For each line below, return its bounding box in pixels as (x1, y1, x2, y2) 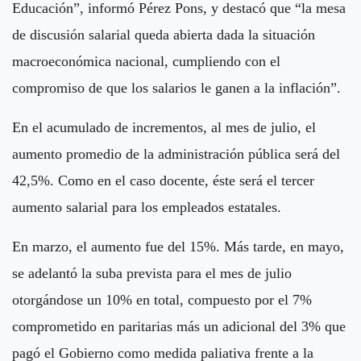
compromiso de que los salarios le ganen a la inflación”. (12, 79, 341, 96)
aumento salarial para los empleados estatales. (12, 198, 281, 215)
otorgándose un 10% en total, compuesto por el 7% (12, 291, 312, 308)
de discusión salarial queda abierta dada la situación (12, 26, 315, 43)
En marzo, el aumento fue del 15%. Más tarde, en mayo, (12, 238, 344, 255)
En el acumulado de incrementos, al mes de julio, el (12, 118, 316, 135)
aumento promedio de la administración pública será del (12, 145, 340, 162)
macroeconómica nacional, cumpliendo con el (12, 52, 280, 69)
